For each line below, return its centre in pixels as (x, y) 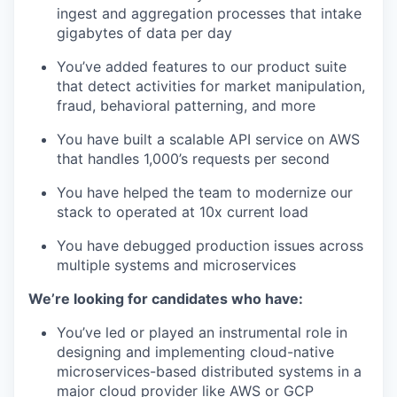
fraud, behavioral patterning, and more (186, 105)
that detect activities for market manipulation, (211, 86)
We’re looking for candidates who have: (166, 299)
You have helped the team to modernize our (205, 192)
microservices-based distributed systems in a (209, 371)
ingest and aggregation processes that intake (209, 13)
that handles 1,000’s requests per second (193, 159)
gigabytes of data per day (144, 33)
